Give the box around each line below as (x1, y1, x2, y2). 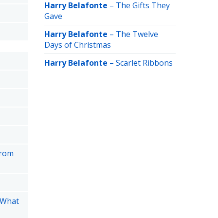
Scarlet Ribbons (116, 57, 173, 68)
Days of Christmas (44, 39, 111, 50)
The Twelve (116, 29, 158, 39)
